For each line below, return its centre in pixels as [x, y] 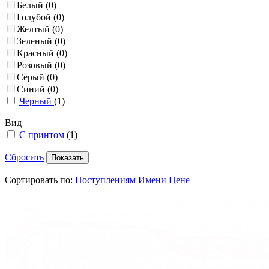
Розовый [35, 65]
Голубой [34, 17]
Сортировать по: [40, 180]
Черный [37, 101]
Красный [35, 53]
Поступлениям [105, 180]
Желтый [33, 29]
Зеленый [35, 41]
